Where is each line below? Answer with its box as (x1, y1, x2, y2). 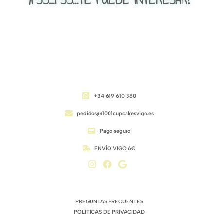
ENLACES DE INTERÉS (74, 190, 144, 199)
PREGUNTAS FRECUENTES (75, 198, 143, 205)
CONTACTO (89, 82, 129, 91)
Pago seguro (100, 127, 130, 134)
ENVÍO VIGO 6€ (94, 145, 136, 152)
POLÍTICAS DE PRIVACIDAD (73, 208, 145, 215)
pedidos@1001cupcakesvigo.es (76, 110, 154, 117)
